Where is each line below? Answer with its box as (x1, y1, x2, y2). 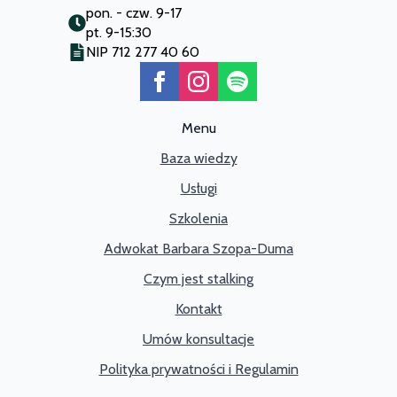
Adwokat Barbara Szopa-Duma (104, 239, 293, 257)
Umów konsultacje (143, 330, 254, 347)
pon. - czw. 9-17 (85, 4, 182, 21)
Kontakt (175, 300, 222, 317)
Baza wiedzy (160, 149, 237, 167)
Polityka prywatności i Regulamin (98, 360, 299, 378)
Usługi (180, 179, 217, 197)
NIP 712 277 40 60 (85, 43, 199, 60)
